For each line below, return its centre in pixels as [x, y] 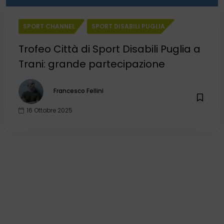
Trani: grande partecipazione [92, 64]
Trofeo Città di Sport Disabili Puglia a [109, 49]
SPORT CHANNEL [49, 26]
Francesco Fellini [78, 90]
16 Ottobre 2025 [49, 110]
